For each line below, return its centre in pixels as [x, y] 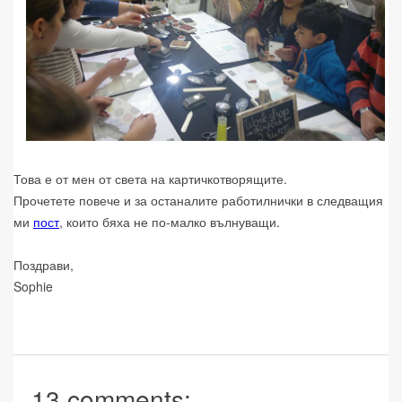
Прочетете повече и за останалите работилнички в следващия [198, 201]
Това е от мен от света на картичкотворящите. [150, 179]
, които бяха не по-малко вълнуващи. [170, 222]
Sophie [33, 287]
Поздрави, [44, 265]
